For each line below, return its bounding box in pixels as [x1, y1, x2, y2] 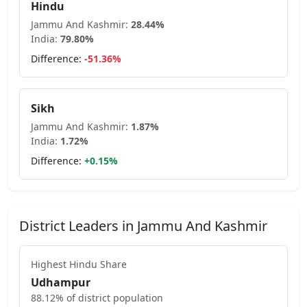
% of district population [56, 291, 163, 304]
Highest [31, 258, 69, 271]
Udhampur [31, 275, 90, 290]
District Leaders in [19, 217, 137, 235]
